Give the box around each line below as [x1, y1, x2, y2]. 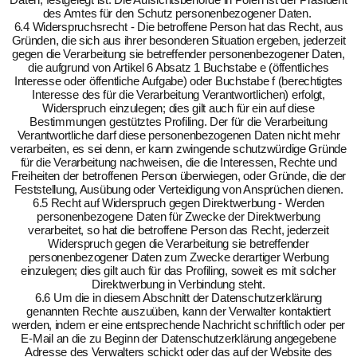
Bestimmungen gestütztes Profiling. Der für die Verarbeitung [29, 115, 328, 128]
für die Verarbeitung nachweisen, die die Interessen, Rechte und [20, 155, 337, 169]
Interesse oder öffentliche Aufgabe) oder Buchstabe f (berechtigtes [14, 74, 343, 88]
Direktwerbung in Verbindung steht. [92, 277, 265, 291]
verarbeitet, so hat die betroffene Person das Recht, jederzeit [28, 223, 329, 237]
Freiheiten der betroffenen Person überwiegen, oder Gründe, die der [10, 169, 347, 182]
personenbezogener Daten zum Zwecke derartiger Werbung [28, 250, 329, 264]
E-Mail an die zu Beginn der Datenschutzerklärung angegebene [21, 331, 336, 345]
